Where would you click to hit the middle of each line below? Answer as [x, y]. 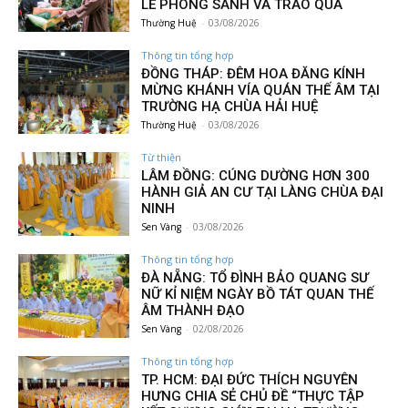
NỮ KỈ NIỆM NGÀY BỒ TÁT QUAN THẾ [258, 294]
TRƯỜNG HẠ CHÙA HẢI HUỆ [230, 107]
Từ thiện [162, 158]
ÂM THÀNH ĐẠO [194, 310]
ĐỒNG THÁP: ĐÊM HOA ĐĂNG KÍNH [254, 74]
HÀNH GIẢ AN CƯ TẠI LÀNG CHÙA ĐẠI [263, 193]
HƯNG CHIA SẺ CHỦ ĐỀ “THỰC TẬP [253, 396]
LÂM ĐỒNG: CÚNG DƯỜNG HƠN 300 [256, 176]
